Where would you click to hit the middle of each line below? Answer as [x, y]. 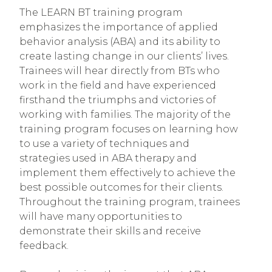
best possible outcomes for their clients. [121, 188]
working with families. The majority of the [125, 115]
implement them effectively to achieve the [127, 173]
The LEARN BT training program [101, 13]
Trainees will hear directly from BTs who [120, 71]
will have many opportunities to [101, 217]
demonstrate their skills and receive [110, 231]
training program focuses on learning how [129, 129]
